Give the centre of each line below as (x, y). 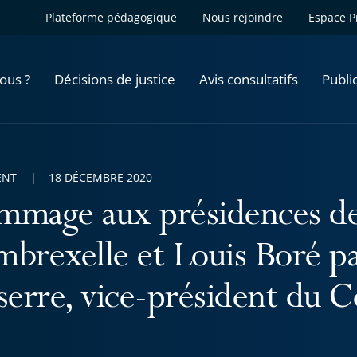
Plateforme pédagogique (111, 17)
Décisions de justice (115, 79)
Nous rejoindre (243, 17)
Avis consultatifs (249, 79)
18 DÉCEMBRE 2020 (100, 177)
